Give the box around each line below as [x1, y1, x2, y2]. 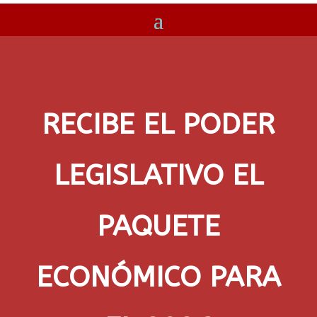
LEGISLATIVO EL [53, 158, 263, 192]
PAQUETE [96, 209, 220, 243]
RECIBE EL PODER [42, 108, 275, 141]
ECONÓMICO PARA [35, 260, 281, 294]
